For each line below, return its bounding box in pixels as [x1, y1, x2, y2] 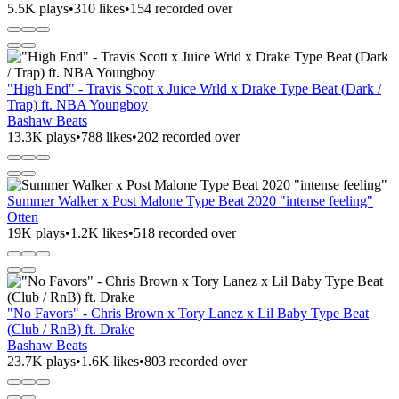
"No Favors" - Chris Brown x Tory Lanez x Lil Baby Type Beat [7, 305, 369, 321]
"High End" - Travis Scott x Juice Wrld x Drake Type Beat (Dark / [7, 80, 381, 96]
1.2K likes [70, 224, 128, 240]
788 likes [81, 128, 132, 144]
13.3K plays [7, 128, 76, 144]
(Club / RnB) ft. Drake [7, 321, 134, 337]
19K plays [7, 224, 65, 240]
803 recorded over [144, 353, 247, 369]
